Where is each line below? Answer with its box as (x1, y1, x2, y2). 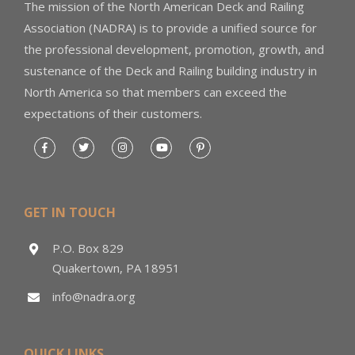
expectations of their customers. (24, 105, 202, 121)
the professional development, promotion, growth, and (24, 40, 324, 57)
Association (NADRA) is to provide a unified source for (24, 19, 317, 36)
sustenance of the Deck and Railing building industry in (24, 62, 317, 78)
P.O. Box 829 (52, 240, 124, 257)
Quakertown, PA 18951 (52, 260, 180, 277)
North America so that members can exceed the (24, 83, 287, 100)
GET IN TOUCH (24, 204, 116, 222)
